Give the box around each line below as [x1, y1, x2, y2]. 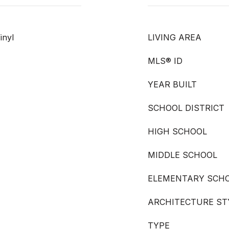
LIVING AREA [148, 32, 201, 42]
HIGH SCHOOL [148, 126, 207, 136]
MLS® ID [148, 56, 182, 66]
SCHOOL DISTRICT [148, 103, 224, 113]
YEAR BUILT [148, 79, 197, 89]
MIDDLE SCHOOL [148, 150, 217, 160]
